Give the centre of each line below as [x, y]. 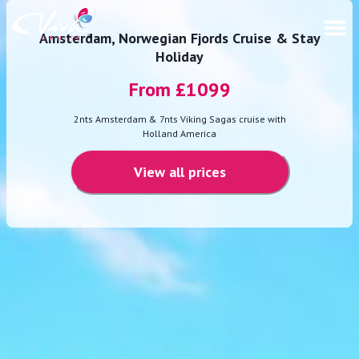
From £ [157, 90]
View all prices [179, 172]
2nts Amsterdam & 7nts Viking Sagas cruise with [179, 119]
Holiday [179, 57]
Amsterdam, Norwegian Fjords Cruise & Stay [179, 38]
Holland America [179, 134]
